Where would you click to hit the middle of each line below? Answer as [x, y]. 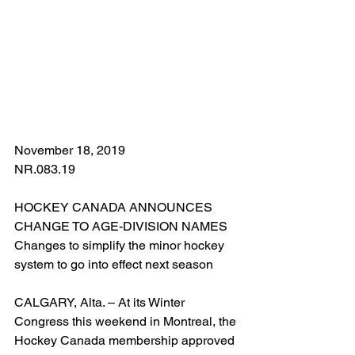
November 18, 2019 [70, 151]
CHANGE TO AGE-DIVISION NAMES [121, 227]
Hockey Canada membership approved [126, 341]
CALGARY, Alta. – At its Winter [101, 303]
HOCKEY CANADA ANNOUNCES [115, 208]
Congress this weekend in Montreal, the [127, 322]
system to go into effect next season [114, 265]
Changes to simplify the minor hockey [121, 246]
